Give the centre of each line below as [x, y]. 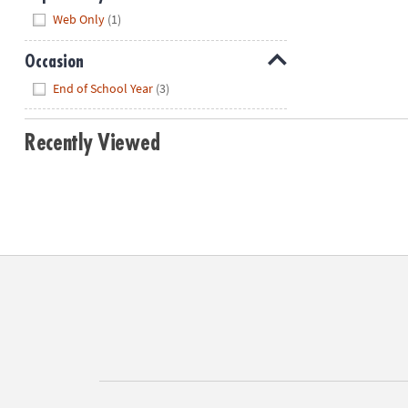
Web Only [79, 20]
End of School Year [103, 88]
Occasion [54, 62]
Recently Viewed [92, 143]
